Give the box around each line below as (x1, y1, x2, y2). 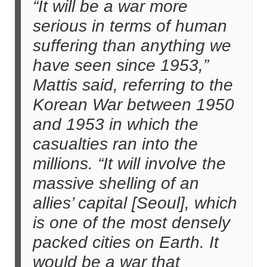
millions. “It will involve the (33, 154, 226, 173)
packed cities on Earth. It (33, 233, 219, 252)
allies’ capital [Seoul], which (33, 194, 237, 212)
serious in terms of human (33, 17, 227, 35)
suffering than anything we (33, 36, 231, 55)
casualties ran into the (33, 135, 198, 153)
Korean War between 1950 (33, 95, 234, 114)
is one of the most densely (33, 213, 230, 232)
